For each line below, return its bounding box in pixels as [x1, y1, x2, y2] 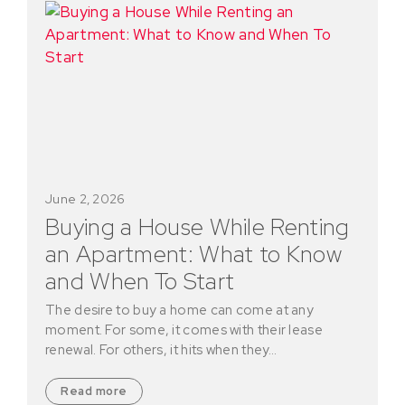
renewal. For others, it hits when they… [45, 341, 278, 360]
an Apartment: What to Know [45, 239, 342, 270]
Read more [61, 383, 127, 400]
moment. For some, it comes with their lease [45, 321, 323, 340]
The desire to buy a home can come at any [45, 301, 314, 320]
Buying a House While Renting [45, 212, 350, 243]
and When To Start [45, 266, 235, 297]
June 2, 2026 [45, 191, 126, 208]
